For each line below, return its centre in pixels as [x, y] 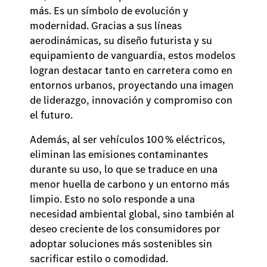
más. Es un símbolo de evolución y [109, 10]
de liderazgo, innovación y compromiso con [131, 100]
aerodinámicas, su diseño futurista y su [121, 40]
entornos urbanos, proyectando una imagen [132, 85]
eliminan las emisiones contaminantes [119, 154]
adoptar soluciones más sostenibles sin [121, 243]
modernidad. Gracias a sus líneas [106, 25]
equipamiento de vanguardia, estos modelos [133, 55]
